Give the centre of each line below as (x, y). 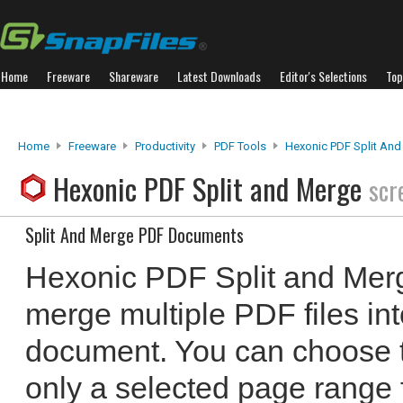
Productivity (165, 146)
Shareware (134, 76)
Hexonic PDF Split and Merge (211, 188)
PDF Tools (240, 146)
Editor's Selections (323, 76)
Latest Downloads (219, 76)
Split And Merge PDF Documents (134, 235)
